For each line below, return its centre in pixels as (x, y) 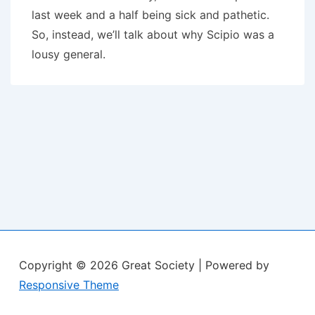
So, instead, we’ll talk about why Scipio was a (153, 34)
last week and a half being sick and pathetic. (152, 15)
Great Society (160, 265)
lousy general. (69, 54)
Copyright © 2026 (70, 265)
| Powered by (234, 265)
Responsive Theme (69, 285)
